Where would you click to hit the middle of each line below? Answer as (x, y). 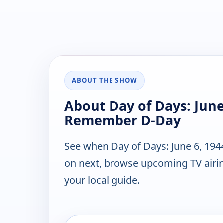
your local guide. (102, 180)
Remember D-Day (122, 120)
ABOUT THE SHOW (105, 80)
